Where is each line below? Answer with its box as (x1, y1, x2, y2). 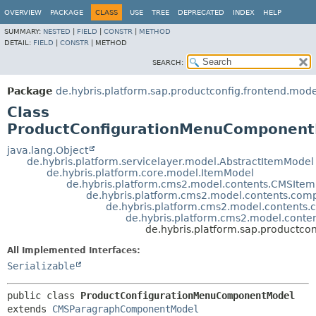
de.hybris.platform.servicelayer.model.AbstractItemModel (27, 156, 314, 167)
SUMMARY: (4, 28, 43, 35)
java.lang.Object (7, 145, 88, 156)
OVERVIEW (4, 8, 42, 16)
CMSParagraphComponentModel (52, 303, 199, 315)
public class (7, 290, 80, 301)
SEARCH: (152, 59, 183, 66)
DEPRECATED (178, 8, 224, 16)
